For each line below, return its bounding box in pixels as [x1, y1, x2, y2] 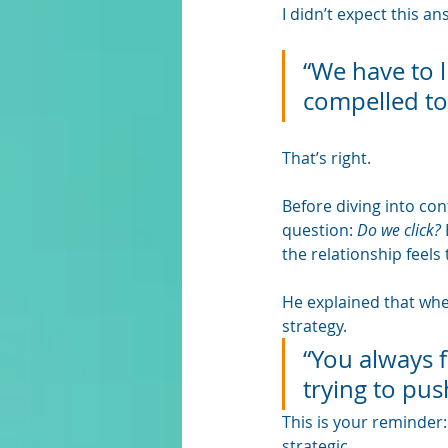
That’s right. [282, 147, 375, 170]
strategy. [282, 315, 351, 338]
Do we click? [357, 219, 441, 242]
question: [282, 219, 357, 242]
